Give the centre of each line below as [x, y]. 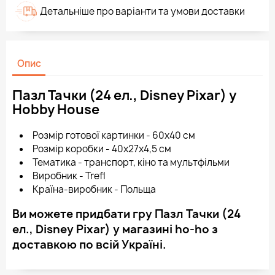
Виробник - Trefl [69, 176]
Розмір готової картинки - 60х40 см [114, 136]
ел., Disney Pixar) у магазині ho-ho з [115, 230]
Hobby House [56, 110]
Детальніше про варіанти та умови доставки [142, 11]
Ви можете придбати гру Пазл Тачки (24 [126, 214]
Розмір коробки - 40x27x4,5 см [102, 149]
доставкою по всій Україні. [89, 245]
